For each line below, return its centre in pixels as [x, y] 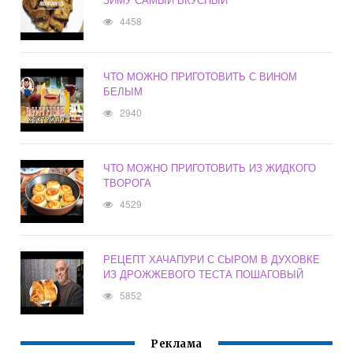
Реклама [176, 344]
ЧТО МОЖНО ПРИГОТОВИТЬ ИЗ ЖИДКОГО [210, 168]
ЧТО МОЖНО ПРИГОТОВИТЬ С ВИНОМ [201, 76]
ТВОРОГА [128, 183]
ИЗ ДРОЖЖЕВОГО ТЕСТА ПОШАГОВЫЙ [204, 274]
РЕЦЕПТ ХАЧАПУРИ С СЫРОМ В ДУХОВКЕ [212, 259]
